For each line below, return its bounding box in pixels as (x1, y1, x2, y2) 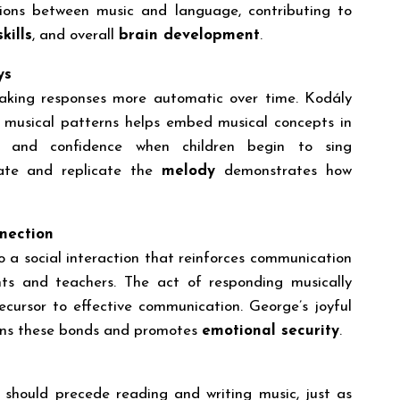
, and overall (32, 27, 119, 43)
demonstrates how (215, 162, 353, 179)
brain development (119, 27, 260, 43)
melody (162, 162, 216, 179)
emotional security (202, 322, 339, 338)
